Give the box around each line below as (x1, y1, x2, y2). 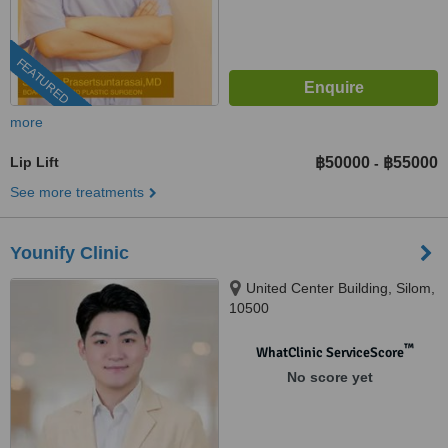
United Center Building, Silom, (246, 280, 435, 296)
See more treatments (10, 184, 144, 200)
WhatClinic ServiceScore (255, 344, 404, 361)
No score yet (286, 369, 373, 385)
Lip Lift (10, 154, 59, 170)
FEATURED (13, 55, 72, 108)
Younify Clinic (10, 243, 129, 263)
